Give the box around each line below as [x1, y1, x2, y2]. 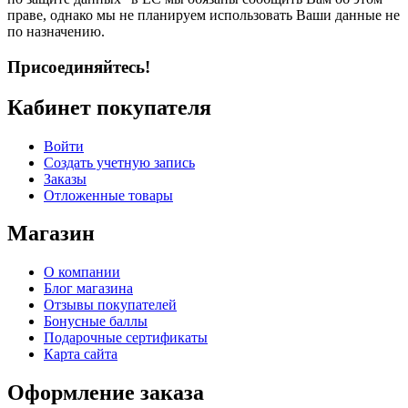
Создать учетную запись [44, 154, 195, 170]
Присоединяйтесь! [7, 56, 150, 76]
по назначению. [7, 24, 105, 40]
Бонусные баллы [44, 313, 148, 330]
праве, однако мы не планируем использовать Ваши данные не [7, 7, 400, 24]
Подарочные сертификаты [44, 330, 208, 346]
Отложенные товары [44, 187, 173, 203]
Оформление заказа [7, 381, 204, 405]
